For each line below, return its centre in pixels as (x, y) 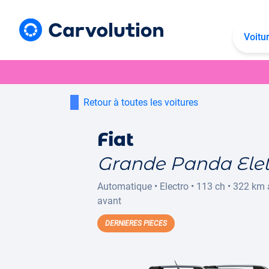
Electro (174, 186)
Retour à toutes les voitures (141, 102)
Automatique (125, 186)
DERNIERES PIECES (136, 223)
